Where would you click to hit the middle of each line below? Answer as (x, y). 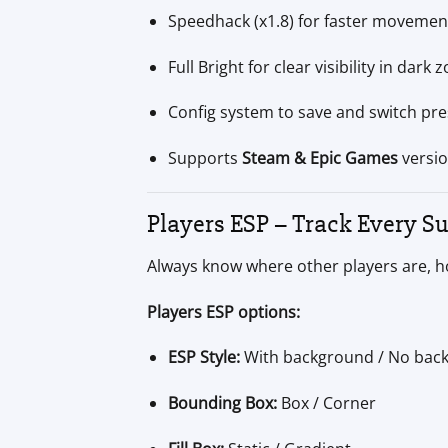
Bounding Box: (222, 403)
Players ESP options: (223, 311)
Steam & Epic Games (319, 158)
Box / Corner (326, 403)
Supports (204, 158)
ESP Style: (203, 357)
